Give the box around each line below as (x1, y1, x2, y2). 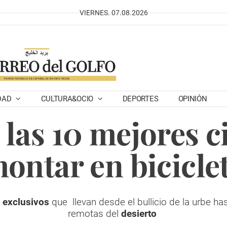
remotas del (68, 208, 121, 219)
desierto (121, 208, 157, 219)
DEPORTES (122, 94, 159, 103)
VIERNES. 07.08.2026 (79, 9, 148, 17)
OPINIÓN (178, 94, 207, 103)
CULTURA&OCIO (41, 94, 95, 103)
